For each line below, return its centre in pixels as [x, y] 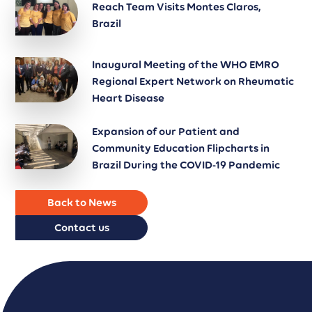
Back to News [81, 203]
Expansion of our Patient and [166, 132]
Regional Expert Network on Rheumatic [193, 81]
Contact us [81, 228]
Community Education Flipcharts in [181, 148]
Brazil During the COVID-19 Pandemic [186, 165]
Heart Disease [128, 98]
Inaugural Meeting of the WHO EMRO [186, 65]
